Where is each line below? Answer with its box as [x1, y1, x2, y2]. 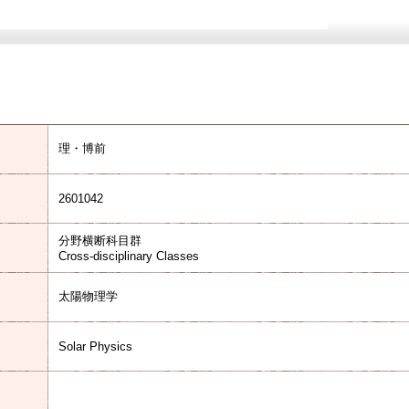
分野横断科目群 [58, 234, 142, 247]
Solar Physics [58, 340, 132, 353]
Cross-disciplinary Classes [58, 249, 199, 263]
